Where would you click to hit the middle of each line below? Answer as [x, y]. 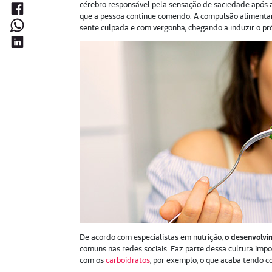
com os [93, 260]
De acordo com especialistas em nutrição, [152, 237]
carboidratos [128, 260]
